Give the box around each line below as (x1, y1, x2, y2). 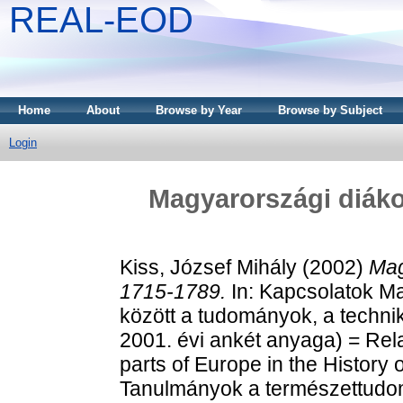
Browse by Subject (278, 103, 382, 117)
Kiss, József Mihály (120, 255, 297, 279)
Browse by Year (156, 103, 242, 117)
